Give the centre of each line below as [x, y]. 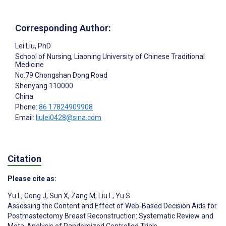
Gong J [35, 195]
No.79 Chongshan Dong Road [61, 75]
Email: [25, 118]
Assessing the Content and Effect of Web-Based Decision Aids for [112, 206]
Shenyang [31, 86]
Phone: [27, 107]
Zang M [82, 195]
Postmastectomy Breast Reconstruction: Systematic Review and [110, 216]
